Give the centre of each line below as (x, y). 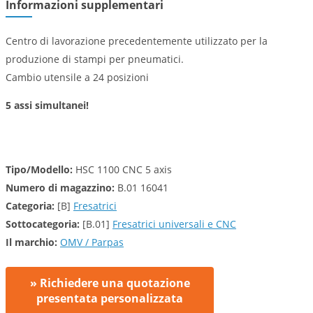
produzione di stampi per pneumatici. (95, 59)
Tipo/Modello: (39, 169)
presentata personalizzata (110, 298)
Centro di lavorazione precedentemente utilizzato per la (137, 41)
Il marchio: (31, 242)
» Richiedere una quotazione (110, 283)
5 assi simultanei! (47, 105)
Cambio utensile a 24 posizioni (77, 77)
